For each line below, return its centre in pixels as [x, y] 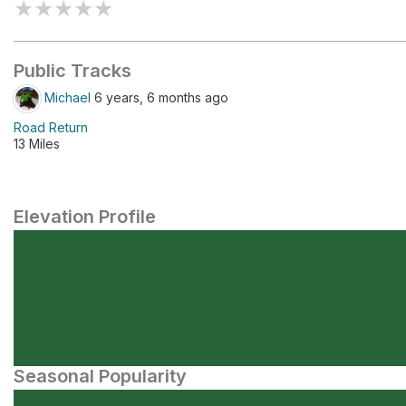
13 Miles [37, 144]
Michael [68, 97]
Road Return [51, 127]
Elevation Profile [85, 217]
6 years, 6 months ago [159, 97]
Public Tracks [72, 71]
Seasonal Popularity [100, 376]
